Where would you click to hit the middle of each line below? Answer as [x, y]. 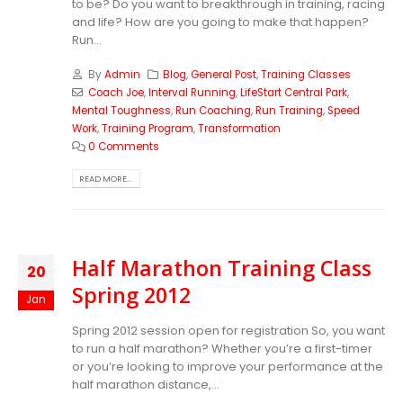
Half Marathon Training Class [222, 269]
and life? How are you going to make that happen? [220, 22]
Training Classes [306, 75]
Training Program [148, 129]
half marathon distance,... [146, 385]
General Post [224, 75]
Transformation [239, 129]
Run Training [289, 111]
